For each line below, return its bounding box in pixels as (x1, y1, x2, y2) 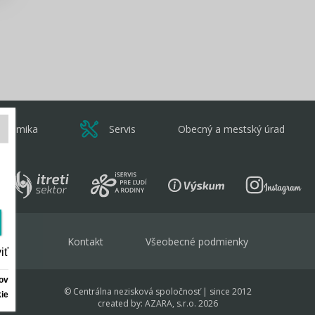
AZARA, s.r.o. (144, 297, 196, 310)
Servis (109, 122, 136, 136)
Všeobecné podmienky (145, 234, 248, 248)
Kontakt (67, 234, 103, 248)
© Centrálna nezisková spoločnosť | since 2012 (63, 285, 252, 298)
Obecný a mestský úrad (178, 122, 285, 136)
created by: (97, 297, 145, 310)
